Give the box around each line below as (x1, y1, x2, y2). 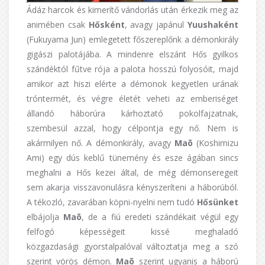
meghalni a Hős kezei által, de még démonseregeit (27, 167, 238, 179)
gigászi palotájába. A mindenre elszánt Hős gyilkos (27, 49, 238, 60)
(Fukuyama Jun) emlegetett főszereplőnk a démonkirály (27, 34, 238, 46)
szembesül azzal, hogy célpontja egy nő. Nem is (27, 122, 238, 134)
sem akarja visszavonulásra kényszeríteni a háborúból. (27, 182, 238, 193)
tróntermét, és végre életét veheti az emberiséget (27, 93, 238, 105)
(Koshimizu (196, 137, 239, 149)
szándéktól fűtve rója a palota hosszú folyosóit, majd (27, 63, 238, 75)
